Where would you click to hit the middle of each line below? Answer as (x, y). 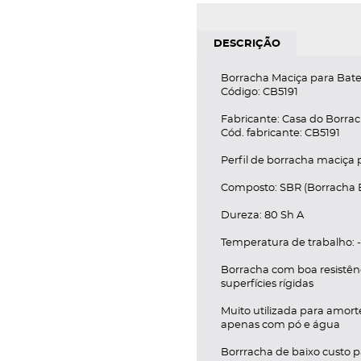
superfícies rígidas (267, 284)
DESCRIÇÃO (247, 44)
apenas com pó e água (280, 325)
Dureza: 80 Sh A (262, 215)
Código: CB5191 (259, 92)
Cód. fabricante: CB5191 (280, 133)
